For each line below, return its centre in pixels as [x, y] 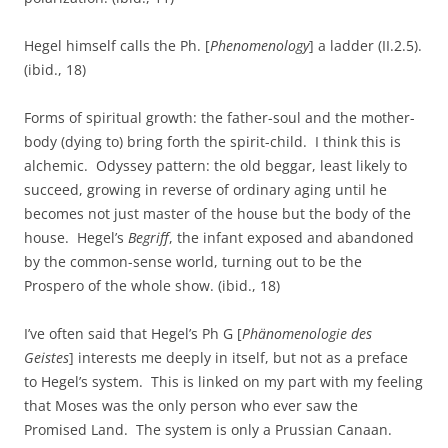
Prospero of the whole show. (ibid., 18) [152, 286]
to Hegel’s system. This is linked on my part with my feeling [223, 382]
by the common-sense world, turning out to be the [193, 262]
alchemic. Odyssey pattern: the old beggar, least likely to [215, 166]
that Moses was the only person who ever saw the [191, 406]
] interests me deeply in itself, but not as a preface [238, 358]
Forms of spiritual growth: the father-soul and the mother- [219, 118]
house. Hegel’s [76, 238]
